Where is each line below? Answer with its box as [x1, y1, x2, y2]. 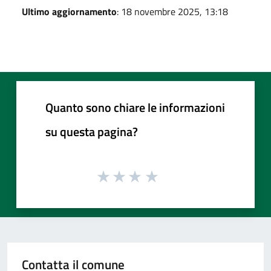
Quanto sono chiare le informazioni [45, 97, 225, 117]
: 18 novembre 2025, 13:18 [117, 4, 228, 19]
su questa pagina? [45, 122, 138, 141]
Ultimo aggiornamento [22, 4, 117, 19]
